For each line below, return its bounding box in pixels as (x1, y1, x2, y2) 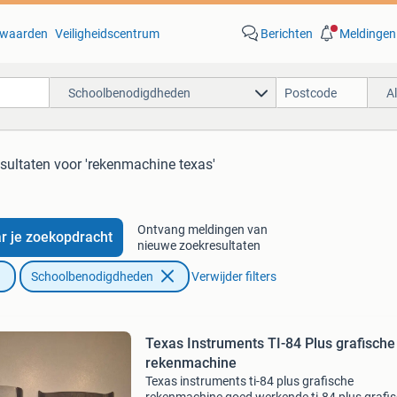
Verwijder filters (191, 269, 276, 284)
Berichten (260, 27, 313, 41)
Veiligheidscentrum (54, 27, 160, 41)
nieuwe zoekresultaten (136, 238, 261, 253)
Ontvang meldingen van (136, 222, 268, 237)
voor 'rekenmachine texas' (54, 156, 215, 173)
